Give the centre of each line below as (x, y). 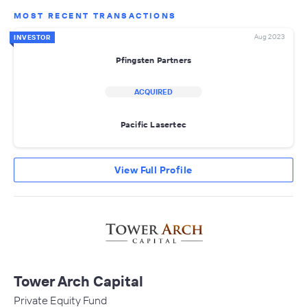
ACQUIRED (153, 92)
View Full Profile (153, 170)
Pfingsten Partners (153, 60)
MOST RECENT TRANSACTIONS (95, 16)
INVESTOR (32, 38)
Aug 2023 (270, 37)
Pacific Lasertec (153, 124)
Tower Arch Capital (78, 281)
